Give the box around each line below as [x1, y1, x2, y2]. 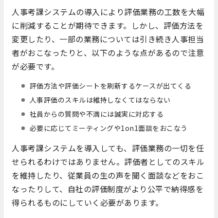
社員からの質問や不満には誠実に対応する [29, 109, 164, 119]
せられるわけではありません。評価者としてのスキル [12, 156, 204, 168]
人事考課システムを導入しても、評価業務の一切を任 [12, 142, 204, 154]
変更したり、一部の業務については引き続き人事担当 [12, 33, 204, 45]
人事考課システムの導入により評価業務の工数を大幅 [12, 6, 204, 18]
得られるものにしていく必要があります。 [12, 197, 163, 209]
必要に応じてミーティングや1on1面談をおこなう [29, 123, 188, 133]
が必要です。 [12, 60, 59, 73]
